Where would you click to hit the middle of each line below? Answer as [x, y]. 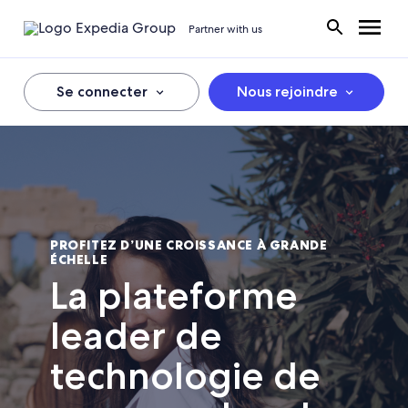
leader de [136, 335]
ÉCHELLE [79, 260]
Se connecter [102, 92]
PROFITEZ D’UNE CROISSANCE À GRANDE [189, 245]
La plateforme [174, 295]
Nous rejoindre [287, 92]
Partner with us [225, 29]
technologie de [185, 375]
